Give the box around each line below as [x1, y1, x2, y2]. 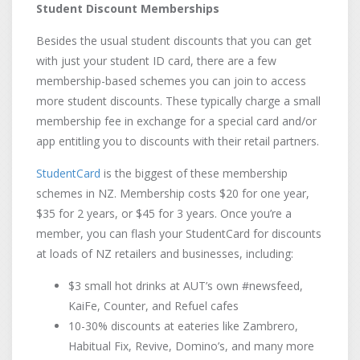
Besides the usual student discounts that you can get [36, 33, 312, 48]
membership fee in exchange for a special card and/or [36, 113, 317, 129]
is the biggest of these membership [104, 166, 288, 181]
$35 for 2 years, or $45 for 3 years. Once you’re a [36, 206, 292, 221]
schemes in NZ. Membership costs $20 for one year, [36, 186, 309, 201]
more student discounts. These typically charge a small [36, 93, 321, 108]
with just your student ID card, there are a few [36, 53, 276, 68]
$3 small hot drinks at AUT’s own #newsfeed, [68, 278, 303, 293]
